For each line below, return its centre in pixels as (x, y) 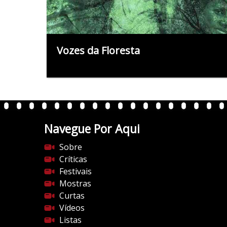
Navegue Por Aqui (92, 128)
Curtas (72, 195)
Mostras (75, 183)
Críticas (73, 159)
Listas (70, 220)
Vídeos (72, 207)
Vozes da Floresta (98, 50)
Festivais (75, 171)
